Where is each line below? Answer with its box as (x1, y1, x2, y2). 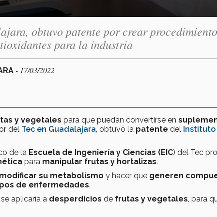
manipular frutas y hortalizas (42, 156, 156, 166)
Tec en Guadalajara (21, 124, 96, 134)
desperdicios (49, 194, 104, 203)
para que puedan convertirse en (62, 115, 178, 124)
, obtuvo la (96, 124, 136, 134)
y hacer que (104, 170, 149, 180)
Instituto (183, 124, 216, 134)
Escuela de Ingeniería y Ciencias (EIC (29, 147, 173, 157)
